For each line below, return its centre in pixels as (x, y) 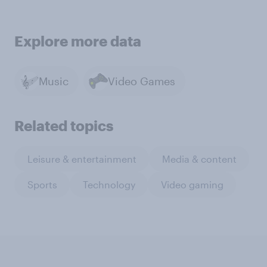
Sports (42, 184)
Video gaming (192, 184)
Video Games (142, 81)
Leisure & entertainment (82, 159)
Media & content (199, 159)
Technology (109, 184)
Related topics (64, 126)
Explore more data (78, 41)
